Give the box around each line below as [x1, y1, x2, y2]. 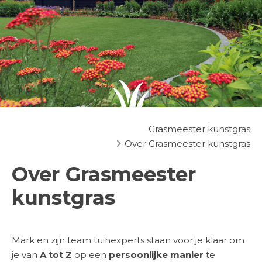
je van [12, 249, 40, 260]
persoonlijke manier [109, 249, 206, 260]
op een [72, 249, 109, 260]
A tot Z [40, 249, 72, 260]
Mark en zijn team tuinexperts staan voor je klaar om [12, 235, 244, 246]
